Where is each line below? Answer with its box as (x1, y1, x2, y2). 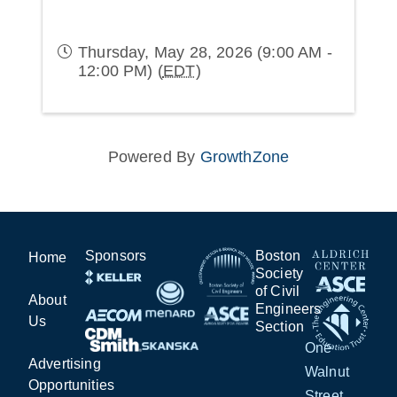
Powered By (107, 148, 200, 166)
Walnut (305, 364, 349, 379)
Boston (255, 248, 300, 263)
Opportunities (28, 378, 115, 393)
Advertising (28, 356, 101, 371)
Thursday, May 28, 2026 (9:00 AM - (78, 43, 332, 61)
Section (255, 319, 305, 334)
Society (255, 266, 304, 281)
